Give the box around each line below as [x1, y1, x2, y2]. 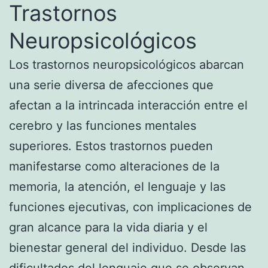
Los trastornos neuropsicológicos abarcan [9, 57, 244, 72]
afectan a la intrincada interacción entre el [9, 98, 248, 112]
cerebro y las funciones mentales [9, 118, 196, 133]
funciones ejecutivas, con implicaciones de [9, 199, 252, 214]
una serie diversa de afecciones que [9, 77, 214, 92]
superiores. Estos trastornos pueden [9, 138, 213, 153]
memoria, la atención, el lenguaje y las [9, 179, 226, 194]
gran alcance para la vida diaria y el [9, 220, 208, 234]
